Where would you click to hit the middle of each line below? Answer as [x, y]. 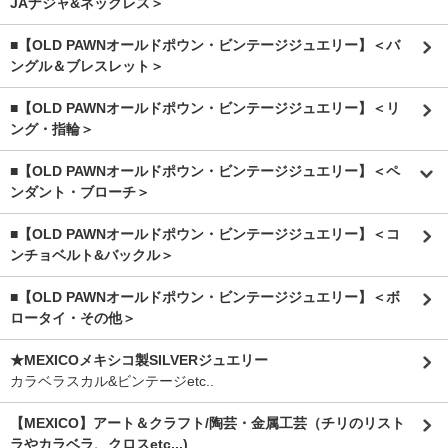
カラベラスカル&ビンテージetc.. [112, 381]
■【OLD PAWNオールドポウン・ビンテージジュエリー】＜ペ [205, 171]
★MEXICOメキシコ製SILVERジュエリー [139, 360]
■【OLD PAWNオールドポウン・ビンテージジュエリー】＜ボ [205, 297]
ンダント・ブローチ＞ [80, 192]
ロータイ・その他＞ [73, 318]
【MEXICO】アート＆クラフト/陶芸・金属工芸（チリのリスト [207, 423]
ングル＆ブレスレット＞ [87, 66]
